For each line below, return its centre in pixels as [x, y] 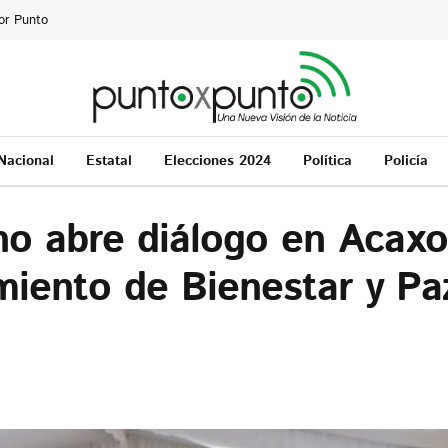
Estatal [108, 160]
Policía [405, 160]
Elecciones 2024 [217, 160]
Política [327, 160]
